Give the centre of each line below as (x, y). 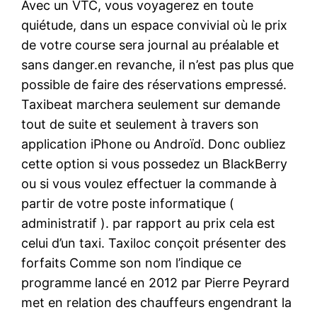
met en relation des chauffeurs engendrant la (157, 302)
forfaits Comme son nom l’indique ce (132, 263)
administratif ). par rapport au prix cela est (149, 223)
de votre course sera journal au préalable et (151, 45)
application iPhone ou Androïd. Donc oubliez (154, 144)
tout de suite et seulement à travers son (140, 124)
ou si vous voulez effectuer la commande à (149, 183)
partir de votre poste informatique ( (128, 203)
